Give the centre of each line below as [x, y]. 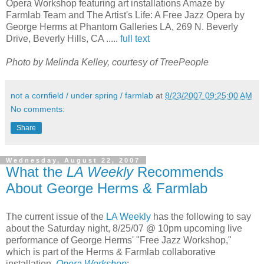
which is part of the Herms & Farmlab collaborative [111, 252]
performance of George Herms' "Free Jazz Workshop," [119, 240]
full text [135, 39]
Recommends [178, 172]
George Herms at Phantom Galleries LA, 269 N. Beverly [122, 27]
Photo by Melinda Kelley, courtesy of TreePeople [107, 62]
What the [36, 172]
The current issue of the [56, 217]
